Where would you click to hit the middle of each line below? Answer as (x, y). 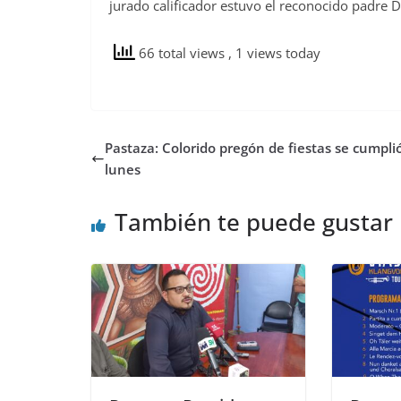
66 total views (182, 52)
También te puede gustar (254, 222)
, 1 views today (274, 52)
